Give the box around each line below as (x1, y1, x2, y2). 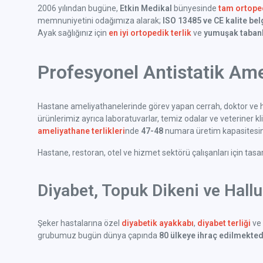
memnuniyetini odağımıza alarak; (38, 16, 163, 26)
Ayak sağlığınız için (38, 28, 109, 38)
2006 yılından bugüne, (38, 4, 120, 14)
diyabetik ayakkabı (122, 218, 194, 228)
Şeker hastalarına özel (38, 218, 122, 228)
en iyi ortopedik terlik (109, 28, 191, 38)
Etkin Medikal (120, 4, 172, 14)
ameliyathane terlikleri (38, 126, 125, 136)
